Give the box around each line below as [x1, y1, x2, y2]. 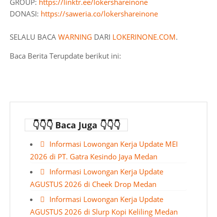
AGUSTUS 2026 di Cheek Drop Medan [30, 179, 156, 189]
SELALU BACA [10, 32, 58, 42]
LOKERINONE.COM [112, 32, 176, 42]
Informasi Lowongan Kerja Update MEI [49, 139, 178, 149]
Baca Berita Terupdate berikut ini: [10, 51, 121, 61]
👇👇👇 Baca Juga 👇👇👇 [32, 119, 120, 131]
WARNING [58, 32, 92, 42]
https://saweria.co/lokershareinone [41, 9, 158, 18]
